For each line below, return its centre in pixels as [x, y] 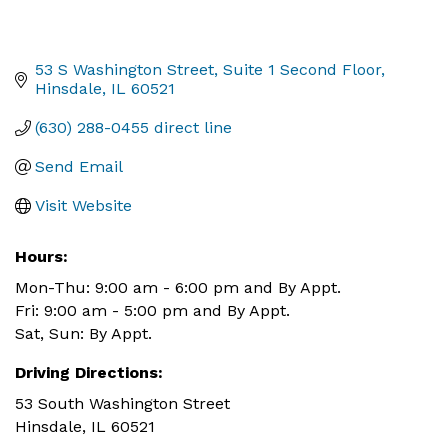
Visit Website [83, 206]
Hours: [41, 257]
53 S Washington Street [124, 70]
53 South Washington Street [122, 404]
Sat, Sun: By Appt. [83, 334]
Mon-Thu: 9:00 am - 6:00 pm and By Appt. [178, 288]
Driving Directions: [89, 373]
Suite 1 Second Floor [302, 70]
